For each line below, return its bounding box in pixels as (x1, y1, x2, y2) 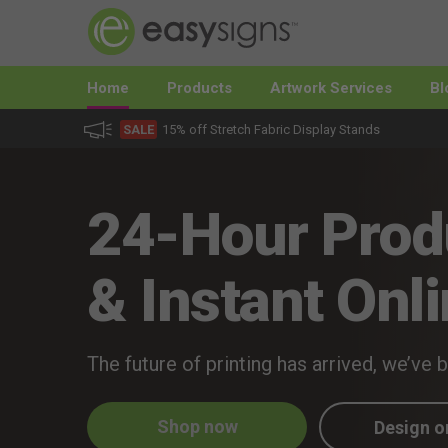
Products (167, 79, 233, 97)
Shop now (156, 416, 238, 438)
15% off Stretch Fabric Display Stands (158, 122, 380, 138)
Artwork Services (270, 79, 393, 97)
